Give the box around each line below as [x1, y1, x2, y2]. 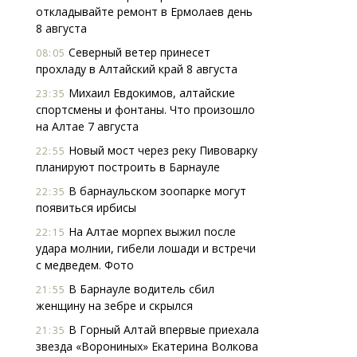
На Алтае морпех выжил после [65, 224, 236, 239]
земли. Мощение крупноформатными [93, 143, 296, 158]
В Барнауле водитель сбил [65, 281, 214, 296]
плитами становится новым [93, 159, 245, 175]
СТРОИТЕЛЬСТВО [93, 201, 187, 215]
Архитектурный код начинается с [93, 126, 273, 141]
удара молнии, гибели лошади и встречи [36, 241, 256, 256]
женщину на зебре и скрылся [36, 298, 193, 313]
